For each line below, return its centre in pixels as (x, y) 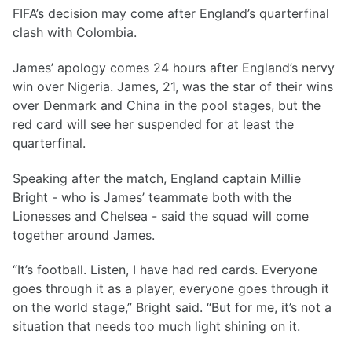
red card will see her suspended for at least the (153, 124)
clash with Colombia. (75, 32)
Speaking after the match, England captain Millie (157, 178)
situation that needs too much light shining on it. (156, 326)
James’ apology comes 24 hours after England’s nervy (174, 67)
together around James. (84, 235)
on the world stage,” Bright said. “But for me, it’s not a (172, 308)
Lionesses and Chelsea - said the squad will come (161, 216)
